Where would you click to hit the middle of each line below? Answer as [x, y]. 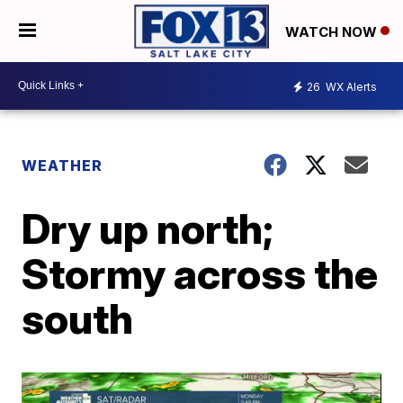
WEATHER [63, 165]
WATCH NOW [333, 31]
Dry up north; [148, 228]
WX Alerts [350, 87]
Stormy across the [200, 273]
